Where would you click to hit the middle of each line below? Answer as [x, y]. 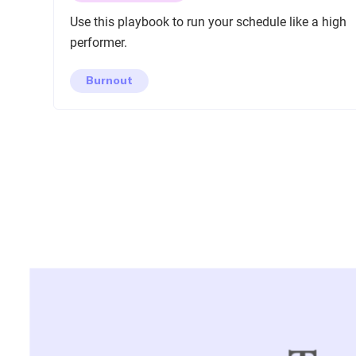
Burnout [110, 80]
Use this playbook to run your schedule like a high [209, 22]
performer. [99, 43]
